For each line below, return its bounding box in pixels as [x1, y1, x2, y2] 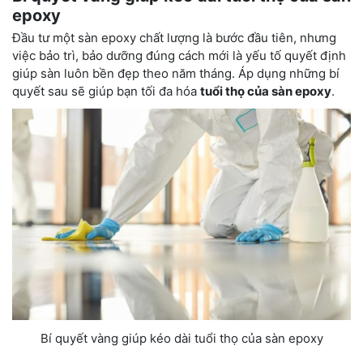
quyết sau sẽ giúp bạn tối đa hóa [12, 83, 200, 99]
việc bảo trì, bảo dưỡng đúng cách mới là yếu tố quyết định [12, 47, 346, 63]
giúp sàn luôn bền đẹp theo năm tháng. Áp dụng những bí [12, 65, 340, 81]
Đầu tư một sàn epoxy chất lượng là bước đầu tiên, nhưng [12, 29, 336, 45]
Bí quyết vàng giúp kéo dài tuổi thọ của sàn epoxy [40, 330, 323, 346]
